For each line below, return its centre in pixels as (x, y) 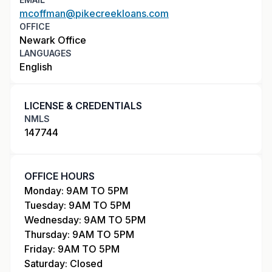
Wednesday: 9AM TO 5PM (85, 220)
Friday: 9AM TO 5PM (72, 249)
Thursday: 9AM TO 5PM (79, 234)
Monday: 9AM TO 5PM (76, 191)
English (36, 67)
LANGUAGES (46, 53)
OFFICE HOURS (59, 176)
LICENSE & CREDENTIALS (83, 106)
